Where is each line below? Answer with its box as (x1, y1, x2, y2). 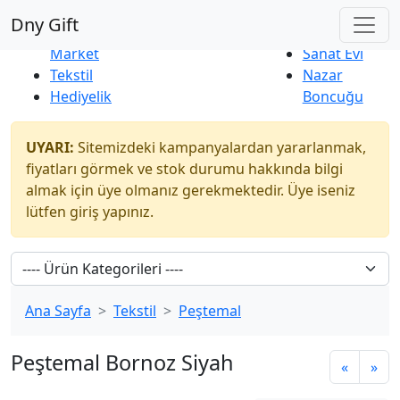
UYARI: (26, 137, 74, 157)
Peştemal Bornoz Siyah (11, 348, 234, 377)
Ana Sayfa (25, 301, 91, 321)
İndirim (50, 22, 99, 42)
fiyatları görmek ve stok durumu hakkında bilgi (26, 159, 343, 179)
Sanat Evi (302, 44, 363, 63)
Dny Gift (11, 12, 79, 37)
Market (50, 44, 99, 63)
